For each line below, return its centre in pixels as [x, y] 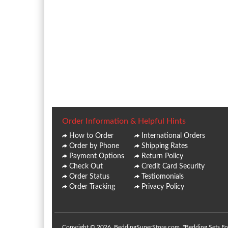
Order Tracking [92, 187]
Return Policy [162, 156]
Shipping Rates [165, 146]
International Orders [173, 136]
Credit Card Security [173, 166]
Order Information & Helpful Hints [124, 121]
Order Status [89, 176]
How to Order [91, 136]
